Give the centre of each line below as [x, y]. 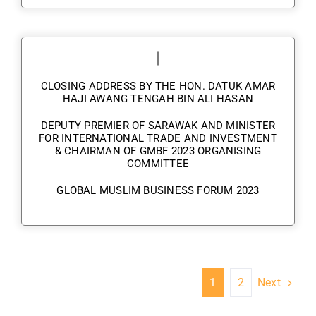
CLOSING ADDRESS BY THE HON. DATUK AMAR [158, 86]
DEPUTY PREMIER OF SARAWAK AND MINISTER [158, 126]
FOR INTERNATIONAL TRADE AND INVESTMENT [158, 139]
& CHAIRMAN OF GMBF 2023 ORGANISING [158, 151]
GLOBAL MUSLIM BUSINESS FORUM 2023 [158, 191]
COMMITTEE [158, 164]
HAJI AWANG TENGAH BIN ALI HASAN [158, 99]
